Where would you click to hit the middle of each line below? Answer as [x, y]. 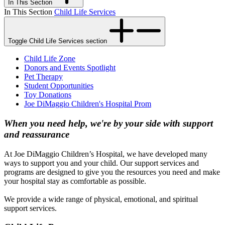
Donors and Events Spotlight [70, 68]
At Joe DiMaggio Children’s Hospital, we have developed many [106, 154]
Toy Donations [48, 95]
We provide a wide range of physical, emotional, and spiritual [101, 199]
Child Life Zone [50, 59]
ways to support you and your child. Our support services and [101, 163]
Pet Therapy [43, 77]
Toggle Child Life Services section [58, 41]
